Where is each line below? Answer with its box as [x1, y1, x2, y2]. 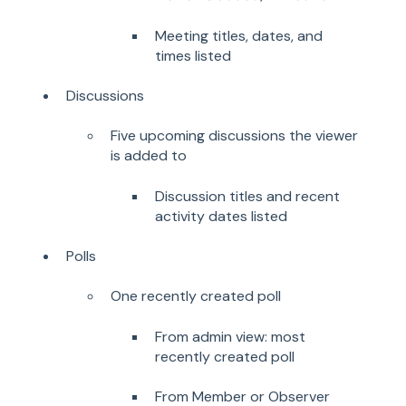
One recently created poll [111, 286, 281, 306]
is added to [111, 146, 187, 166]
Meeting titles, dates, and [155, 25, 323, 45]
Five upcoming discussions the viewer [111, 126, 358, 146]
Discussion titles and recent [155, 186, 340, 206]
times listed [155, 45, 231, 65]
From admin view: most [155, 326, 305, 346]
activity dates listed [155, 206, 287, 226]
